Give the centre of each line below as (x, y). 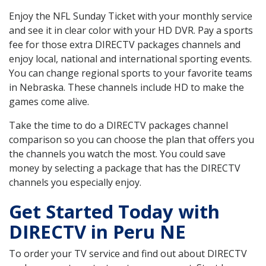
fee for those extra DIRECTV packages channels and (125, 45)
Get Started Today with (114, 212)
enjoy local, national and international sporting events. (130, 59)
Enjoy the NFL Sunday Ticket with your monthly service (131, 16)
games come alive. (49, 102)
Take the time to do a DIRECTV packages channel (118, 126)
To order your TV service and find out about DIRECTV (128, 254)
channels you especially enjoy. (75, 183)
